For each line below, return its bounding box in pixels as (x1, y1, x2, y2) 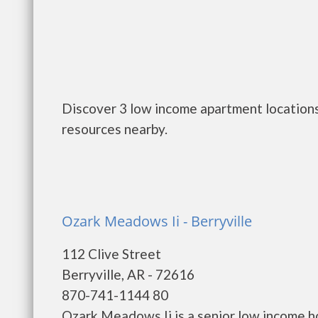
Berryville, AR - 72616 (62, 266, 194, 283)
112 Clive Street (62, 246, 161, 262)
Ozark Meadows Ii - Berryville (62, 212, 252, 231)
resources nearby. (62, 121, 168, 137)
